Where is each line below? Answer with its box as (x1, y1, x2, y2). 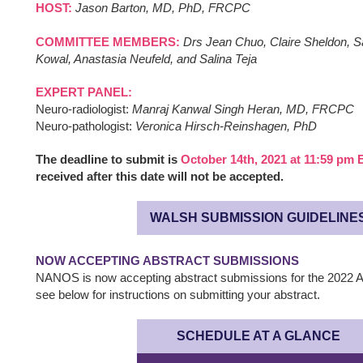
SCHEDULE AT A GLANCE (177, 329, 340, 343)
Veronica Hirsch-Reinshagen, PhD (135, 119, 317, 133)
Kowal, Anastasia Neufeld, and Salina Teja (36, 52, 257, 66)
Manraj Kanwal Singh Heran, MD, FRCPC (132, 102, 354, 116)
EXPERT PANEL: (36, 85, 132, 99)
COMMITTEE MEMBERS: (36, 35, 183, 49)
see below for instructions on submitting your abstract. (36, 288, 320, 301)
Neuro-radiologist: (36, 102, 132, 116)
